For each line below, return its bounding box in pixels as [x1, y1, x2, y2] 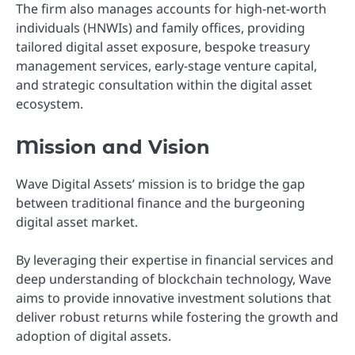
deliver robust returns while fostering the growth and [16, 307, 338, 326]
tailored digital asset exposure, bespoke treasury [16, 38, 310, 56]
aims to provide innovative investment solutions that [16, 288, 331, 307]
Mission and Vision [16, 135, 210, 158]
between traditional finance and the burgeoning [16, 193, 305, 212]
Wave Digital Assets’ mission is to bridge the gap [16, 174, 305, 193]
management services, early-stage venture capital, [16, 57, 317, 75]
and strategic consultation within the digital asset [16, 76, 312, 94]
